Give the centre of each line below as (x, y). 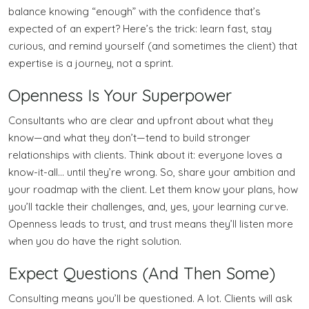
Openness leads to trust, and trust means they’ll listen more (151, 223)
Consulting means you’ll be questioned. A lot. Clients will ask (150, 298)
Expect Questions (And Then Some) (142, 273)
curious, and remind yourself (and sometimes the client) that (153, 46)
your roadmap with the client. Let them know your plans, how (153, 189)
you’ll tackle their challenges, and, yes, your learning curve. (148, 206)
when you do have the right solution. (95, 241)
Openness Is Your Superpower (120, 95)
